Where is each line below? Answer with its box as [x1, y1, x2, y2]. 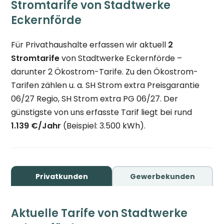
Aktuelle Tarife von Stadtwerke [11, 205, 188, 221]
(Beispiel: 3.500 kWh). [61, 120, 146, 131]
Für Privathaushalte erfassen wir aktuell [11, 39, 168, 50]
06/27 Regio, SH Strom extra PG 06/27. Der [11, 93, 178, 104]
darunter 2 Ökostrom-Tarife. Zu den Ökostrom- [11, 66, 198, 77]
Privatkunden [35, 171, 88, 181]
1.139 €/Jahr [11, 120, 61, 131]
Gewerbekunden [129, 171, 195, 181]
